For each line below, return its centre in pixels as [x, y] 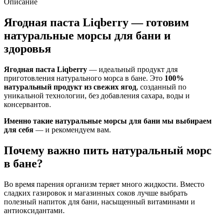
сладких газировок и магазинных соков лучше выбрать [96, 193]
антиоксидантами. [34, 210]
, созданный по [161, 87]
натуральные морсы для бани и [87, 35]
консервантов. [27, 104]
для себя [19, 129]
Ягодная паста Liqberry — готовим [96, 22]
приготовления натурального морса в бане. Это [84, 78]
